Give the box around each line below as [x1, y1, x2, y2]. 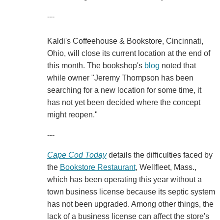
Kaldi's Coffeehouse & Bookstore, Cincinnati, [47, 37, 203, 46]
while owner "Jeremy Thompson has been [47, 74, 193, 82]
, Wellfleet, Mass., [135, 163, 196, 172]
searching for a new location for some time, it [47, 86, 201, 95]
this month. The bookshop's [47, 61, 144, 70]
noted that [159, 61, 196, 70]
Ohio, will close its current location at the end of [47, 49, 210, 58]
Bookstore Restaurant [59, 163, 136, 172]
